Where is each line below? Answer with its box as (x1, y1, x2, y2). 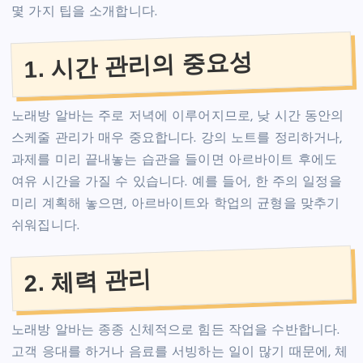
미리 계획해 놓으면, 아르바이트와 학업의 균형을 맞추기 (11, 197, 340, 211)
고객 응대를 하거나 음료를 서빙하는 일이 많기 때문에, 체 (11, 346, 348, 360)
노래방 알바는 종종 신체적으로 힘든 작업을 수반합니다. (11, 324, 340, 338)
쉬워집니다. (11, 219, 79, 233)
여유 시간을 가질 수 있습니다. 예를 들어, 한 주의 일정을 (11, 175, 342, 189)
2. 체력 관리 (23, 266, 152, 297)
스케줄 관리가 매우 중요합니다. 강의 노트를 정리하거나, (11, 131, 343, 145)
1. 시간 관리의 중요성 (23, 49, 254, 83)
